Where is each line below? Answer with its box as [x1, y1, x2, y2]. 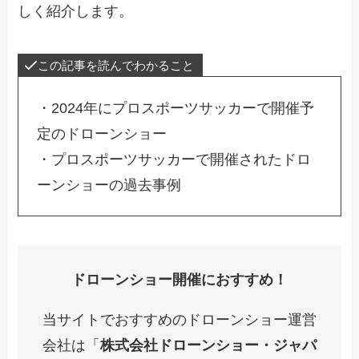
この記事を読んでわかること [37, 58, 194, 72]
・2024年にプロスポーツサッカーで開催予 [36, 99, 314, 116]
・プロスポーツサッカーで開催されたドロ [36, 151, 311, 167]
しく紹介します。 [18, 3, 134, 19]
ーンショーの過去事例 [36, 176, 181, 193]
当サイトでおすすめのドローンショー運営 [42, 311, 317, 328]
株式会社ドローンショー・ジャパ [100, 337, 317, 353]
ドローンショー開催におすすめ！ [71, 271, 288, 288]
